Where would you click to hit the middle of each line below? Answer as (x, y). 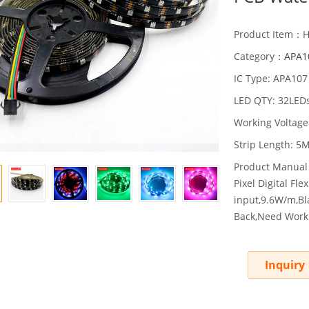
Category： (259, 57)
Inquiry (285, 265)
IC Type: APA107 (271, 79)
